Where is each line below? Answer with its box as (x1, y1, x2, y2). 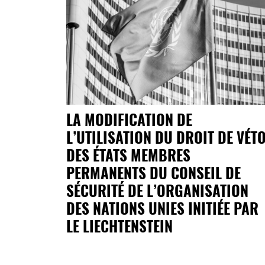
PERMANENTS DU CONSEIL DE (66, 161, 241, 183)
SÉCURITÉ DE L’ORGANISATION (66, 179, 248, 201)
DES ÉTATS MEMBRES (66, 143, 190, 166)
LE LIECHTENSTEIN (66, 214, 173, 237)
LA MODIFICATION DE (66, 108, 192, 130)
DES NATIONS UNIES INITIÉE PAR (66, 196, 258, 219)
